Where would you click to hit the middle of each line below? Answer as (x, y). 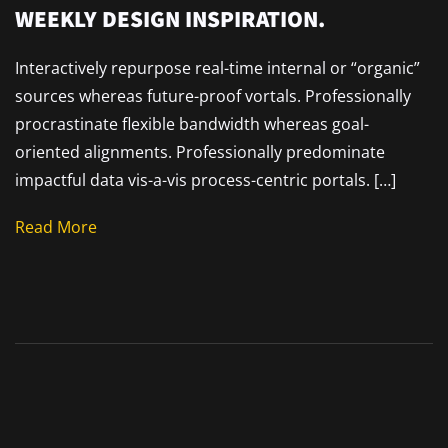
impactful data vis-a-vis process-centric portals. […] (205, 179)
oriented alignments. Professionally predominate (200, 151)
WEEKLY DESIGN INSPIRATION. (170, 19)
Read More (56, 227)
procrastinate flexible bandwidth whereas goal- (192, 123)
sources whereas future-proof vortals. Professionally (213, 95)
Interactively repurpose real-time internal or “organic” (217, 67)
